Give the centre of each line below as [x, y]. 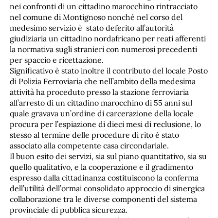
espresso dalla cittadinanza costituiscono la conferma [104, 177]
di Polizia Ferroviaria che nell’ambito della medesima [103, 81]
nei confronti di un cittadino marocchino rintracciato [104, 6]
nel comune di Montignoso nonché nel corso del [96, 17]
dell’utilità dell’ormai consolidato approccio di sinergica [107, 188]
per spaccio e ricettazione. [57, 60]
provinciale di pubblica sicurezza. [69, 209]
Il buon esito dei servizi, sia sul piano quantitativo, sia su [108, 156]
